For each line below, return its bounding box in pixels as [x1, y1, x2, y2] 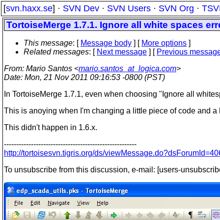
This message [24, 39, 73, 47]
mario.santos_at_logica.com [79, 64, 176, 73]
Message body [81, 39, 132, 47]
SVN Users [107, 3, 151, 13]
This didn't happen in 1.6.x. [4, 123, 97, 132]
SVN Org [159, 3, 194, 13]
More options [141, 39, 187, 47]
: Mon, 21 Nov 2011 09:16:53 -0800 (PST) [21, 73, 165, 82]
